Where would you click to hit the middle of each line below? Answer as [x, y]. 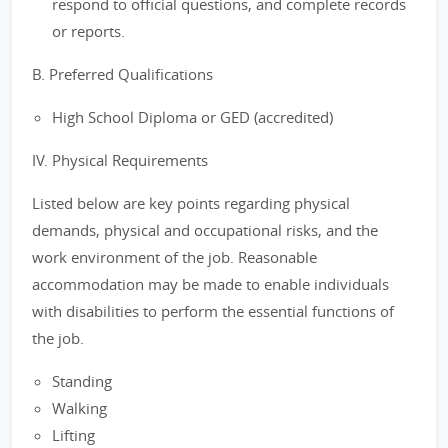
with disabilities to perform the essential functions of [213, 311]
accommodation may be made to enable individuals [210, 284]
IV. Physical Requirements [120, 160]
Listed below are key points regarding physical [191, 203]
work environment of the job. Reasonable [174, 257]
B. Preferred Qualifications [122, 74]
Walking [79, 408]
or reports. [88, 31]
